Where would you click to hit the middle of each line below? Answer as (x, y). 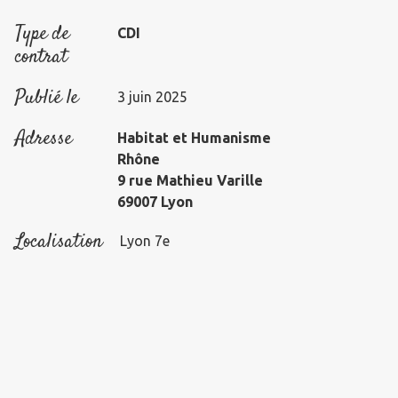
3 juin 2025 (153, 97)
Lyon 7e (145, 241)
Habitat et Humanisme (195, 138)
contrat (41, 57)
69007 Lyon (155, 202)
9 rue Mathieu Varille (191, 180)
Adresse (44, 139)
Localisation (59, 242)
